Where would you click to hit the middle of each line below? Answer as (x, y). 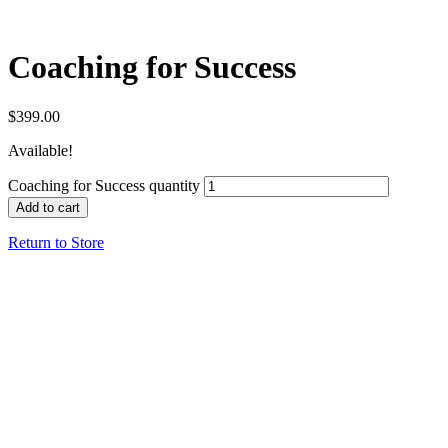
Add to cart (48, 207)
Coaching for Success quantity (104, 185)
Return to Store (56, 242)
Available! (40, 150)
